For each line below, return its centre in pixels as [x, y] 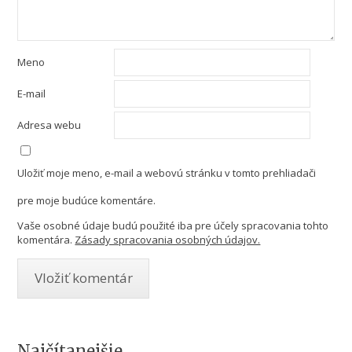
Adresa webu [49, 125]
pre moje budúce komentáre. [87, 200]
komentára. [45, 240]
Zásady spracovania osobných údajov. [168, 240]
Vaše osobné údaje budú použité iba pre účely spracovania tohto [173, 225]
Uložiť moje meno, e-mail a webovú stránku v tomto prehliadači [167, 173]
